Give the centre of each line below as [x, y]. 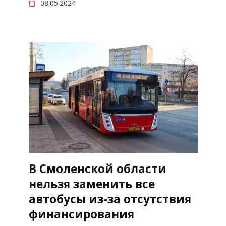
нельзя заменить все [92, 184]
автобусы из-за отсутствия [110, 199]
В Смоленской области [97, 169]
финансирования [81, 214]
